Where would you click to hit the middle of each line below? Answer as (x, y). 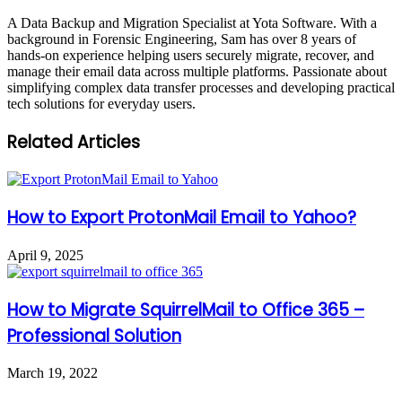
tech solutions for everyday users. (101, 103)
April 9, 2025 (45, 255)
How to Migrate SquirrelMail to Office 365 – (186, 310)
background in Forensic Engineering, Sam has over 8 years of (182, 39)
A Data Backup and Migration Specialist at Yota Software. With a (192, 22)
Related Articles (74, 142)
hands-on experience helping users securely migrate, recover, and (191, 55)
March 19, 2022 (52, 373)
